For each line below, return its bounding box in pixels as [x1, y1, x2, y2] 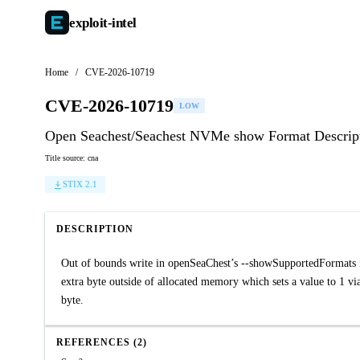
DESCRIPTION [56, 223, 133, 235]
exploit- [69, 14, 112, 31]
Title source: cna [45, 153, 98, 162]
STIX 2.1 [63, 179, 97, 189]
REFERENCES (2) [56, 337, 147, 348]
